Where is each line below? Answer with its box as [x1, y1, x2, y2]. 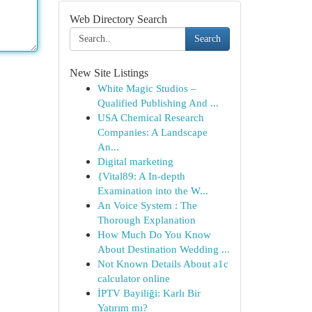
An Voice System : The [97, 199, 197, 211]
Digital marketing [97, 155, 173, 167]
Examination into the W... [97, 185, 208, 196]
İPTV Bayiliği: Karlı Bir [97, 287, 201, 299]
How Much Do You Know [97, 228, 211, 240]
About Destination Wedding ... [97, 243, 230, 255]
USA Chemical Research [97, 111, 204, 123]
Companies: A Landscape [97, 126, 208, 138]
